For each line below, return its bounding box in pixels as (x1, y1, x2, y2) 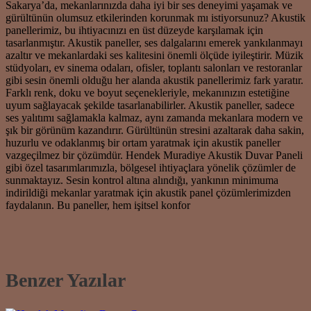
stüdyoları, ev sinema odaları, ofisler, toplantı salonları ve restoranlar (6, 62, 302, 74)
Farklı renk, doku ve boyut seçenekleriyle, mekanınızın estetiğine (6, 87, 289, 99)
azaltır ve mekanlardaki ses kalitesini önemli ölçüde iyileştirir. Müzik (6, 49, 303, 62)
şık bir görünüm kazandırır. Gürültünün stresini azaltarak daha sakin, (6, 124, 304, 137)
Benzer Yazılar (6, 269, 126, 292)
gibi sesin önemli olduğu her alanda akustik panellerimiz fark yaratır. (6, 74, 303, 87)
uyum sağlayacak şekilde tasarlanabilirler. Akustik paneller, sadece (6, 99, 294, 112)
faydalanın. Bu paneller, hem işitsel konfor (6, 199, 190, 212)
